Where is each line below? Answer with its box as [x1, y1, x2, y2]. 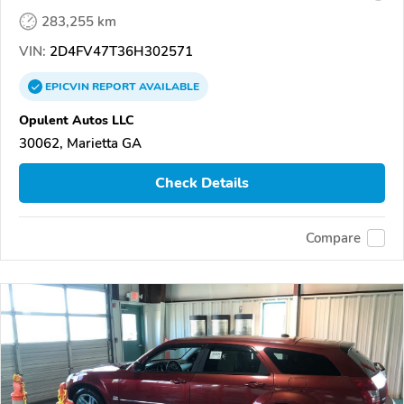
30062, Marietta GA [19, 134, 142, 153]
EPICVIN [45, 79, 92, 95]
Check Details [155, 172, 249, 193]
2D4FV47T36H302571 [46, 42, 193, 61]
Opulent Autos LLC [19, 111, 134, 130]
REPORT [92, 79, 136, 95]
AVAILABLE [136, 79, 199, 95]
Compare [306, 229, 361, 248]
